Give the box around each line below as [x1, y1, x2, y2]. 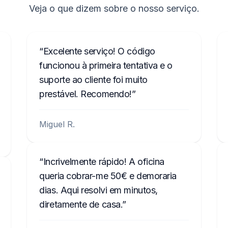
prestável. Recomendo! [39, 89, 132, 99]
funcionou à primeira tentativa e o [39, 60, 173, 71]
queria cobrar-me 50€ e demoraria [39, 170, 177, 181]
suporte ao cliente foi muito [39, 74, 148, 85]
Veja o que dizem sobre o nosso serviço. [28, 3, 199, 14]
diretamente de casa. [39, 199, 123, 210]
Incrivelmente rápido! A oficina [43, 156, 164, 167]
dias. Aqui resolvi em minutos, [39, 185, 158, 195]
